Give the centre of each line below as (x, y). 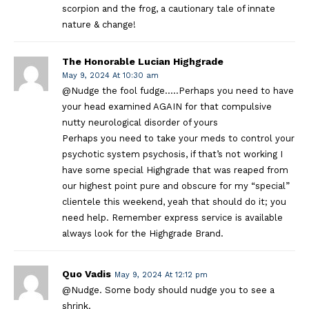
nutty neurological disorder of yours (140, 122)
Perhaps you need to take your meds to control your (178, 138)
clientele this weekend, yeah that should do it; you (174, 201)
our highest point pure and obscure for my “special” (176, 186)
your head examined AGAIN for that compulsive (167, 106)
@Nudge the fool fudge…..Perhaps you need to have (178, 90)
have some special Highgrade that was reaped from (175, 170)
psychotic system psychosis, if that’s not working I (172, 154)
